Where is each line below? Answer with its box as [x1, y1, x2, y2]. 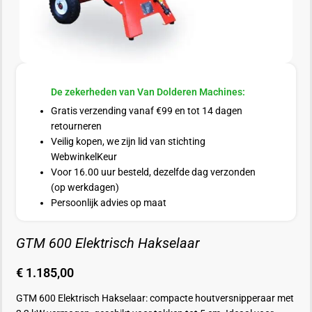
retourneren [51, 120, 102, 132]
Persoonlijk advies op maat [51, 196, 166, 208]
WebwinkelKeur [51, 150, 117, 162]
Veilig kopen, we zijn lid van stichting [51, 135, 205, 147]
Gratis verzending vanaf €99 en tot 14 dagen [51, 104, 242, 116]
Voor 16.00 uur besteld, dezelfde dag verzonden [51, 166, 256, 178]
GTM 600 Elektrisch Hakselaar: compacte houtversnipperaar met [16, 292, 294, 304]
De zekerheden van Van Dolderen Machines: [51, 86, 245, 97]
